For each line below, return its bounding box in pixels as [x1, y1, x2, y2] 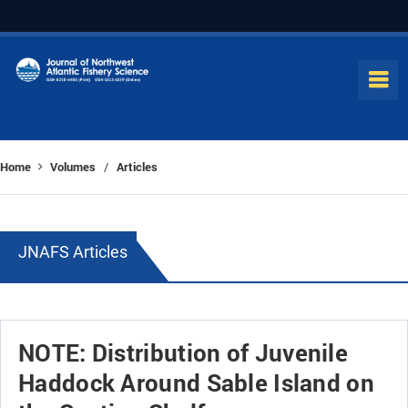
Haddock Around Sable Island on [18, 367, 374, 398]
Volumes [50, 158, 96, 175]
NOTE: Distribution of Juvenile [18, 337, 348, 368]
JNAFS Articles [18, 242, 127, 261]
